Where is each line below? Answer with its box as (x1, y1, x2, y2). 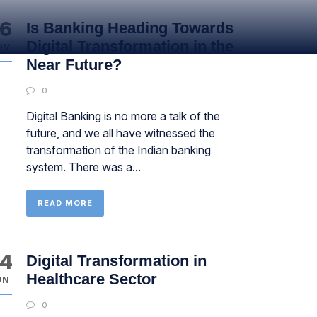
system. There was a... (25, 160, 141, 174)
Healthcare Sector (25, 270, 157, 288)
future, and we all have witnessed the (25, 126, 215, 140)
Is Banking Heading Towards (25, 19, 234, 37)
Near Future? (25, 56, 122, 74)
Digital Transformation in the (25, 38, 234, 55)
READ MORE (37, 198, 93, 208)
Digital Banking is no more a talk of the (25, 109, 220, 123)
